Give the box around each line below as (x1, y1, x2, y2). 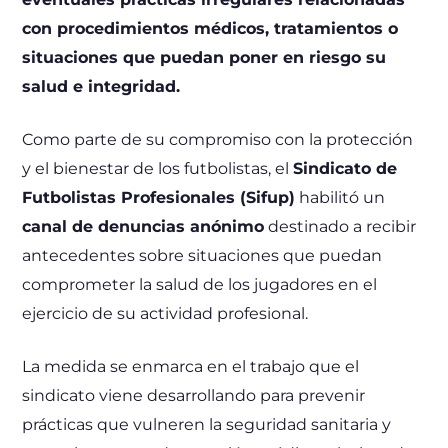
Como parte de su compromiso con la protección (22, 129, 414, 149)
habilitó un (295, 187, 386, 207)
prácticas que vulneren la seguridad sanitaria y (22, 414, 392, 434)
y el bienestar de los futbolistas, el (22, 158, 294, 178)
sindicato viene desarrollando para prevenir (22, 385, 366, 405)
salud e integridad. (22, 76, 181, 96)
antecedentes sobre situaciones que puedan (22, 245, 383, 265)
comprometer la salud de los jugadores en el (22, 274, 378, 294)
